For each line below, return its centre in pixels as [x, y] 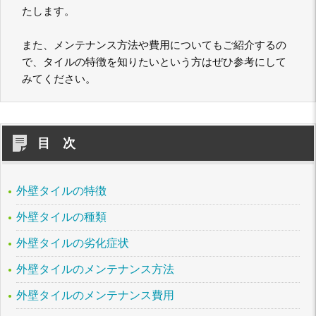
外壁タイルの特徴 [61, 191]
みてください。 [59, 79]
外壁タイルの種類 [61, 217]
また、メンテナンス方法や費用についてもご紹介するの [154, 45]
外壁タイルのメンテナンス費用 [95, 295]
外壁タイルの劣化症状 [73, 243]
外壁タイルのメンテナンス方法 [95, 269]
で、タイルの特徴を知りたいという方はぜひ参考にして [154, 62]
